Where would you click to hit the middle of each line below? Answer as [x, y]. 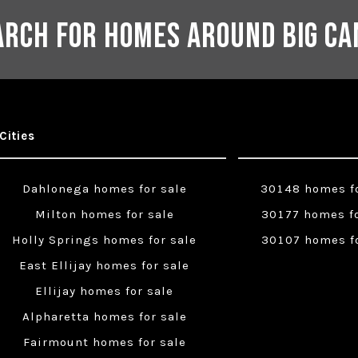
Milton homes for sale [104, 215]
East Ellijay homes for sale [105, 266]
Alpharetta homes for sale [104, 317]
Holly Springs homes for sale [105, 240]
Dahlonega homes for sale [104, 189]
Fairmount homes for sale [104, 342]
